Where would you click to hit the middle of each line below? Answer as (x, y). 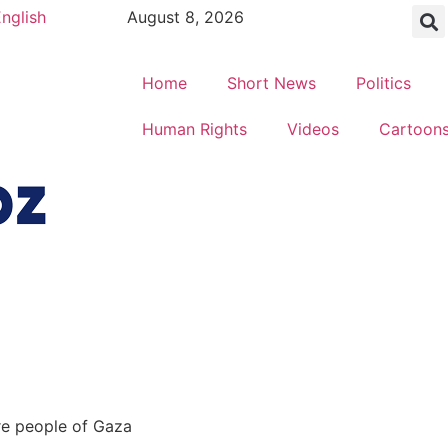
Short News (271, 83)
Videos (313, 129)
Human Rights (194, 129)
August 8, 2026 (185, 17)
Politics (383, 83)
